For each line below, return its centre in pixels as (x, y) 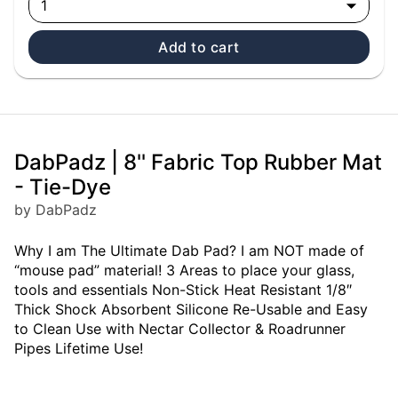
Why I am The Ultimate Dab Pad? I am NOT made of (189, 251)
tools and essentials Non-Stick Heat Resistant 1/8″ (183, 290)
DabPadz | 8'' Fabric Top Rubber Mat (198, 163)
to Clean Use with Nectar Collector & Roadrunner (180, 329)
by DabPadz (56, 210)
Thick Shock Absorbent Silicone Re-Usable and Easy (191, 310)
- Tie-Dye (63, 187)
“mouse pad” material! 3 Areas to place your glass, (184, 271)
